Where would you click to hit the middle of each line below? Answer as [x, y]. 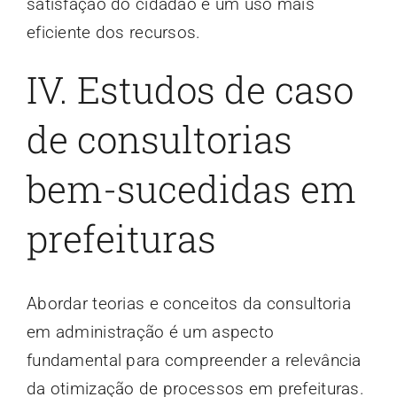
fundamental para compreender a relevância [194, 360]
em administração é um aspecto [150, 331]
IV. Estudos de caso [190, 90]
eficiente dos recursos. [113, 33]
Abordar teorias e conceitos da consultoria [188, 303]
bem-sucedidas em [191, 189]
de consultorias [159, 139]
